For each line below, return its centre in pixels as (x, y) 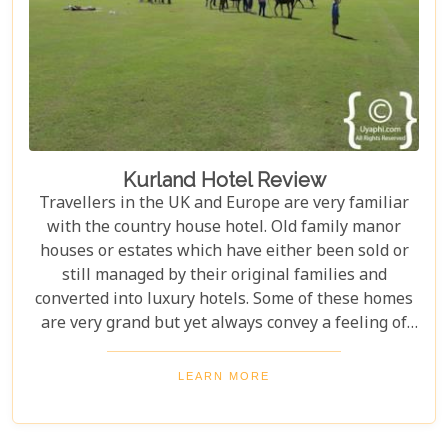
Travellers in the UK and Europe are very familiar (224, 205)
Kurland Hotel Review (224, 180)
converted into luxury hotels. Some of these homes (224, 301)
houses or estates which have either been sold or (224, 253)
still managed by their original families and (224, 277)
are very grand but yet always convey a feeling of (224, 325)
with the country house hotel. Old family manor (224, 229)
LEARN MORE (224, 376)
